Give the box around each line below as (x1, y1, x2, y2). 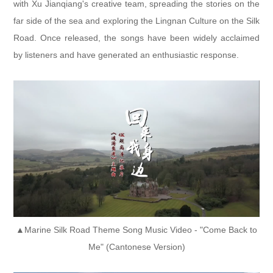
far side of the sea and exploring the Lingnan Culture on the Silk (13, 15, 260, 26)
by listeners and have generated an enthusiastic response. (13, 49, 239, 60)
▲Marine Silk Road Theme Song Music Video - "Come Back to (16, 225, 257, 235)
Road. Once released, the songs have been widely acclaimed (13, 32, 260, 43)
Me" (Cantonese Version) (88, 242, 185, 252)
